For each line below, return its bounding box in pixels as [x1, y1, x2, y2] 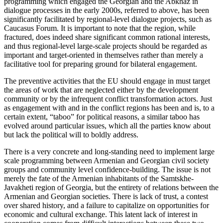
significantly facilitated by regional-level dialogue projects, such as [4, 15, 212, 24]
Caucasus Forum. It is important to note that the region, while [4, 24, 196, 33]
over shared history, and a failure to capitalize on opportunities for [4, 201, 209, 210]
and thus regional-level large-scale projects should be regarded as [4, 42, 207, 51]
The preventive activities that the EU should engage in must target [4, 77, 210, 86]
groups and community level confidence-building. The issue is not [4, 165, 211, 174]
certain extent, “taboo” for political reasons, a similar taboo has [4, 112, 200, 121]
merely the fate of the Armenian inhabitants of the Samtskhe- [4, 174, 194, 183]
